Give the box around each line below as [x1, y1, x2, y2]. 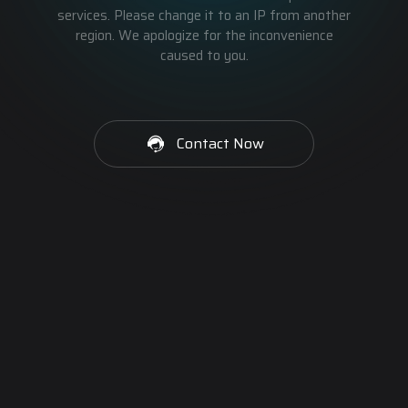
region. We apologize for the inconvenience [75, 25, 333, 46]
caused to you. [159, 45, 249, 66]
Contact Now [177, 132, 264, 155]
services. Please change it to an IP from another [57, 5, 351, 26]
